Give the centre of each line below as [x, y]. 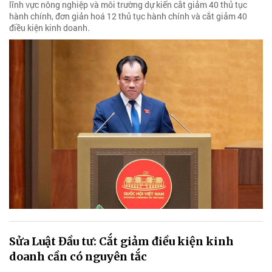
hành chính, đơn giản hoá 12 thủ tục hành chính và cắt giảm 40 [128, 16]
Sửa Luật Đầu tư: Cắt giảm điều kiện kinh [121, 241]
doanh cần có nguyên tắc [78, 256]
